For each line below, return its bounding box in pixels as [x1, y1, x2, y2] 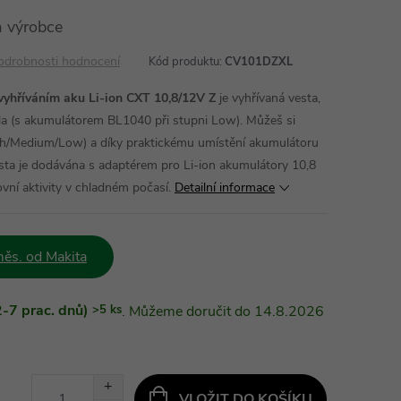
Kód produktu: [149, 53, 222, 70]
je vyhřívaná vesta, [216, 89, 320, 107]
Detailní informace [175, 178, 275, 196]
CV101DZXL [225, 53, 293, 70]
